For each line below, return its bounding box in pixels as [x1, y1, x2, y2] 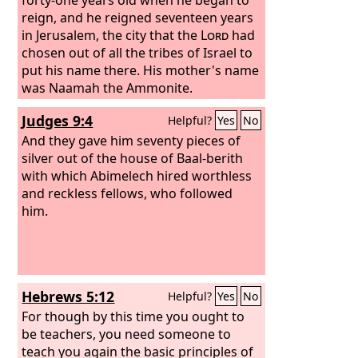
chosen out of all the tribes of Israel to [22, 43, 253, 62]
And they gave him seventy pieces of [22, 131, 241, 149]
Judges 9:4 [22, 111, 93, 130]
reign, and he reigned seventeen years [22, 8, 254, 26]
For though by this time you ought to [22, 307, 245, 325]
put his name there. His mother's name [22, 61, 260, 79]
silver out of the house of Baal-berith [22, 149, 244, 167]
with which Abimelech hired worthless [22, 166, 253, 185]
